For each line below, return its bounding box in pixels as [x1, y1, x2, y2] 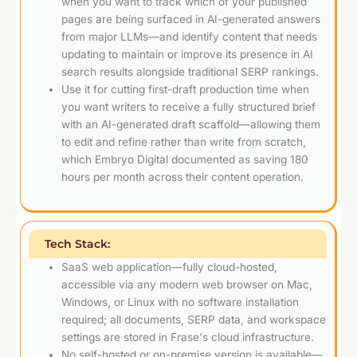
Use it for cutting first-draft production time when [61, 83, 310, 96]
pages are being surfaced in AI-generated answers [61, 13, 321, 26]
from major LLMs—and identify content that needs [61, 30, 318, 44]
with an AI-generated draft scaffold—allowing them [61, 118, 321, 131]
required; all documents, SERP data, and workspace [61, 312, 327, 326]
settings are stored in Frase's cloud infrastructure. [61, 330, 315, 343]
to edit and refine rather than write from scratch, [61, 135, 307, 149]
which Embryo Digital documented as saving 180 [61, 153, 309, 167]
